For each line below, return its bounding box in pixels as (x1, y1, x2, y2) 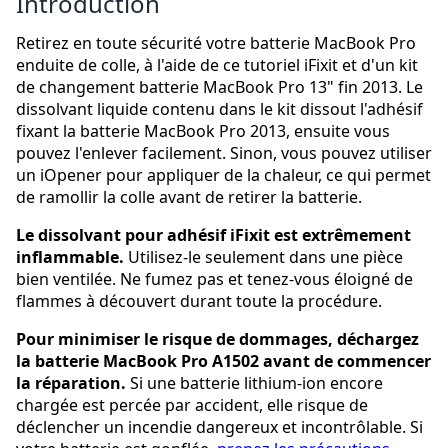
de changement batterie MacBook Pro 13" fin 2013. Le (16, 76, 423, 99)
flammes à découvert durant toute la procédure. (16, 290, 382, 313)
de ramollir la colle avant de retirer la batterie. (16, 186, 362, 209)
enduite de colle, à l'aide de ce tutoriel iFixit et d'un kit (16, 54, 418, 77)
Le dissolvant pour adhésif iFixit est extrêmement (16, 224, 411, 247)
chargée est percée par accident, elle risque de (16, 394, 368, 417)
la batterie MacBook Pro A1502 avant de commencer (16, 350, 431, 373)
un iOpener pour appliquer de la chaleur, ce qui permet (16, 164, 431, 187)
